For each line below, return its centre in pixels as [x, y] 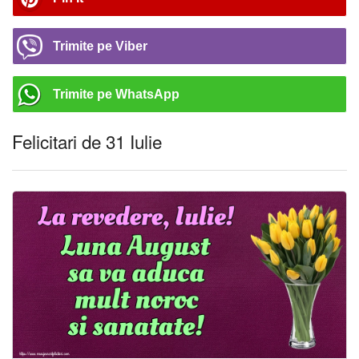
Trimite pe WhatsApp [116, 94]
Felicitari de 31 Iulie [87, 141]
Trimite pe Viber [100, 46]
